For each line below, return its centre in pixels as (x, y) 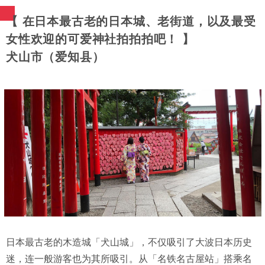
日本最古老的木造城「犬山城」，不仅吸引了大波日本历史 (129, 242)
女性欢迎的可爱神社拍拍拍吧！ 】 (100, 39)
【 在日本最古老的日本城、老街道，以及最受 (131, 21)
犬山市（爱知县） (55, 56)
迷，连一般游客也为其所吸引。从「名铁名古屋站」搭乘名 (129, 258)
